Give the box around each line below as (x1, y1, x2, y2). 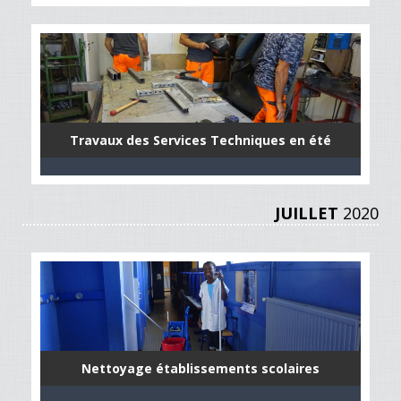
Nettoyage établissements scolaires (81, 360, 320, 377)
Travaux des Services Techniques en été (70, 132, 331, 149)
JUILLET (275, 202, 338, 224)
